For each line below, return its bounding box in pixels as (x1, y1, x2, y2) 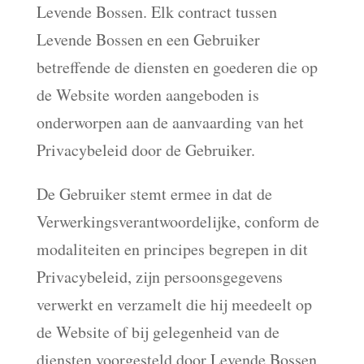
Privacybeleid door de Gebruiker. (36, 139, 255, 161)
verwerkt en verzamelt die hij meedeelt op (36, 293, 312, 315)
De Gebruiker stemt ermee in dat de (36, 183, 272, 205)
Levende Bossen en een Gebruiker (36, 28, 260, 50)
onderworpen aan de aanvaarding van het (36, 111, 304, 133)
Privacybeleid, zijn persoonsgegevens (36, 266, 283, 288)
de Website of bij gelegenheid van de (36, 321, 279, 343)
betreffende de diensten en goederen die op (36, 56, 318, 78)
